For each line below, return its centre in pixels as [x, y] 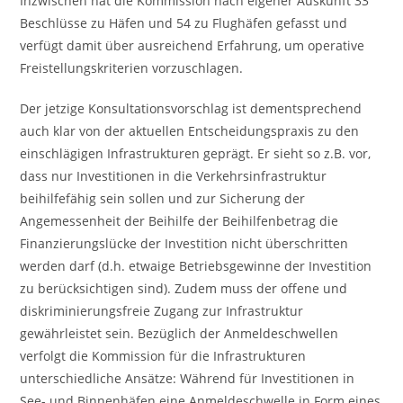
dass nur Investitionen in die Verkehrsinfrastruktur [174, 176]
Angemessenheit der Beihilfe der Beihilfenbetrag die [179, 221]
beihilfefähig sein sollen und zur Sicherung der [163, 198]
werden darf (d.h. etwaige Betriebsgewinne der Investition [196, 266]
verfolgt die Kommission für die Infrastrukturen [163, 356]
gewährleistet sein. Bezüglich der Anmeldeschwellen [179, 333]
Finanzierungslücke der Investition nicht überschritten [184, 243]
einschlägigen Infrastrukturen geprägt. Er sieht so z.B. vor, [196, 153]
